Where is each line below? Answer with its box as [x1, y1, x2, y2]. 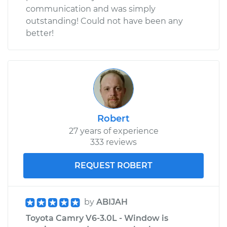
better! [26, 28, 54, 38]
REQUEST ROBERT [74, 160, 153, 170]
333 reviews [90, 137, 137, 147]
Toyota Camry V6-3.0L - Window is [26, 213, 168, 223]
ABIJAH [96, 197, 128, 207]
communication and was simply [26, 4, 156, 14]
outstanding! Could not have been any [26, 16, 183, 26]
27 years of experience [68, 126, 159, 136]
